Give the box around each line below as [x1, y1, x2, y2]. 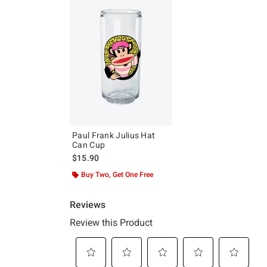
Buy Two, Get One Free [81, 170, 153, 179]
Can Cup [72, 140, 105, 150]
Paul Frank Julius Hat [72, 131, 156, 141]
